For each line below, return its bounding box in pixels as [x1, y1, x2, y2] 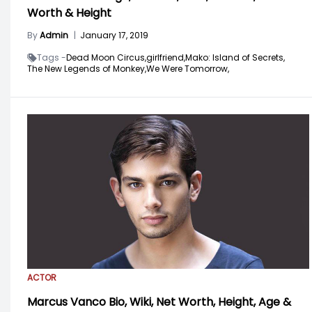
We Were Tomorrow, [146, 63, 229, 75]
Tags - [37, 52, 66, 64]
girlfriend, [146, 52, 185, 64]
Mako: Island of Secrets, [185, 52, 285, 64]
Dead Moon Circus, [66, 52, 146, 64]
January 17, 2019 [80, 29, 148, 42]
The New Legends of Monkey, [27, 63, 146, 75]
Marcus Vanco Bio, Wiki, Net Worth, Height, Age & [27, 293, 291, 310]
